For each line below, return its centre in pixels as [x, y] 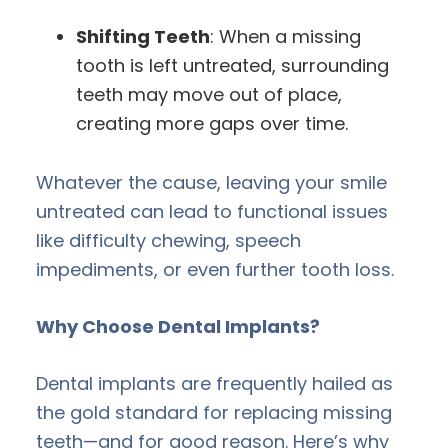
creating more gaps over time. [212, 123]
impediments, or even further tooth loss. [215, 269]
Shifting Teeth [143, 36]
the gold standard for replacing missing [214, 412]
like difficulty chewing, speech [168, 240]
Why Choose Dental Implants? [178, 326]
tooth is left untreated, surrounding [232, 65]
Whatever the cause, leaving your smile [211, 182]
